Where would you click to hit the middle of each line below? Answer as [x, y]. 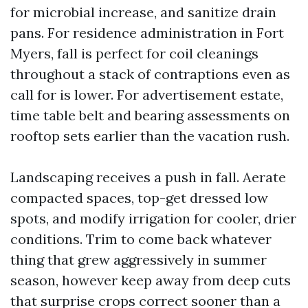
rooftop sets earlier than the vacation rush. [150, 136]
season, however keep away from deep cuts [151, 280]
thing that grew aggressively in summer [139, 260]
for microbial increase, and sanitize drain [143, 12]
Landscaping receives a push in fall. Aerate [148, 177]
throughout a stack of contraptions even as [150, 74]
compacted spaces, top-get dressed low [139, 198]
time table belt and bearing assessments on [150, 115]
